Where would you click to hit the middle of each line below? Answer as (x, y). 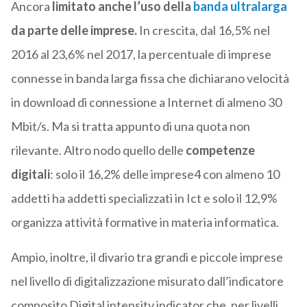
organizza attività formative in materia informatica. (145, 222)
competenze (220, 150)
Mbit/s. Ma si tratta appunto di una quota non (130, 126)
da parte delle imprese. (75, 30)
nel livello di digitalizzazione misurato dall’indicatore (147, 281)
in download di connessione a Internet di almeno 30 (146, 102)
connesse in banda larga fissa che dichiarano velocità (150, 78)
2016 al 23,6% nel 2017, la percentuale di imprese (141, 54)
